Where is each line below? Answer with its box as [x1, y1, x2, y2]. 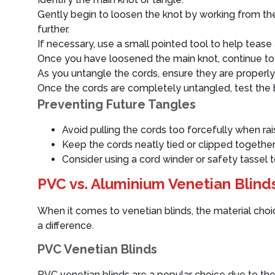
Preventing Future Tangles [37, 97, 196, 112]
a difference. [37, 220, 94, 231]
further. [37, 23, 69, 35]
